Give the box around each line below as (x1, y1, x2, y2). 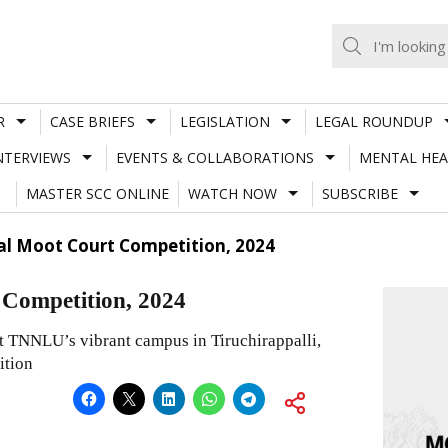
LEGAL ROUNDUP (314, 111, 433, 131)
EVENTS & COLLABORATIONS (115, 147, 314, 167)
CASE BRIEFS (49, 111, 135, 131)
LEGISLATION (179, 111, 270, 131)
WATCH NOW (187, 183, 277, 203)
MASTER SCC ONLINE (25, 183, 169, 203)
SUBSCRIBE (321, 183, 398, 203)
